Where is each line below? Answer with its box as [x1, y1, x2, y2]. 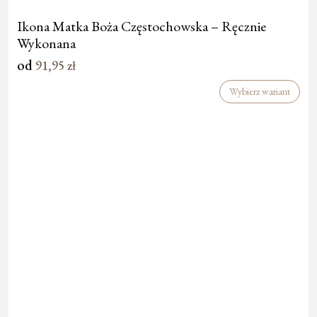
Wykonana [17, 33, 76, 52]
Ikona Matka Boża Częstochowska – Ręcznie [17, 16, 266, 35]
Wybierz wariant [229, 84, 290, 98]
